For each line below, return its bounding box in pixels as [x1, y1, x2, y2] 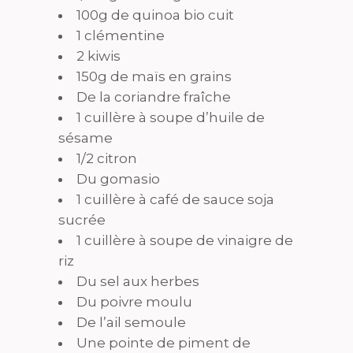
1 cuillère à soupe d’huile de [76, 110, 265, 126]
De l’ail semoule [76, 314, 186, 331]
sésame [58, 130, 113, 147]
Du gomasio [76, 171, 160, 188]
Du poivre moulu [76, 294, 192, 310]
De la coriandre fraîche [76, 89, 231, 106]
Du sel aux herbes [76, 273, 199, 290]
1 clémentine [76, 28, 165, 44]
